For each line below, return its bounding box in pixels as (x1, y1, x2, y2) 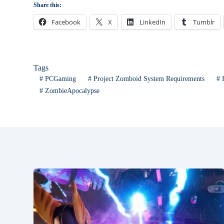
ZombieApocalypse (43, 86, 100, 94)
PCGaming (43, 74, 76, 82)
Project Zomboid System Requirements (91, 74, 204, 82)
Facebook (51, 17, 81, 27)
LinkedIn (139, 17, 166, 27)
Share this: (33, 1, 62, 9)
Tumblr (193, 17, 215, 27)
